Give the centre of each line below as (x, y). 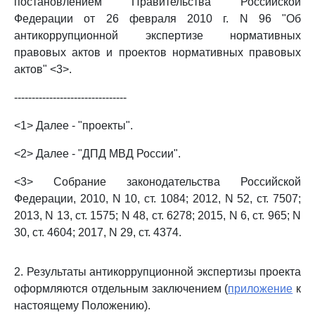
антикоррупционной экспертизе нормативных (157, 36)
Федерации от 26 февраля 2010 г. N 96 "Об (157, 19)
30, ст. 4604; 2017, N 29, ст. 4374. (98, 232)
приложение (261, 289)
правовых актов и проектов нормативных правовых (157, 52)
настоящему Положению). (82, 306)
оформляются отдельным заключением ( (121, 289)
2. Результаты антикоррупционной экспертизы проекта (157, 272)
